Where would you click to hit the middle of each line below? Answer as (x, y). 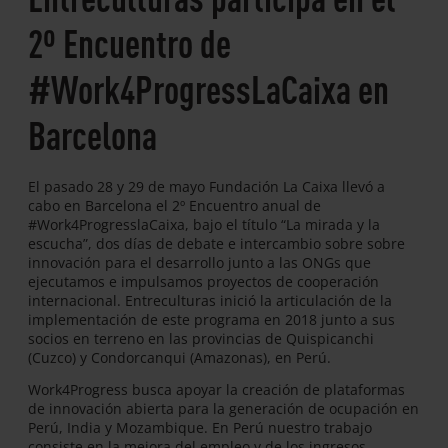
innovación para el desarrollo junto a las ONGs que (199, 262)
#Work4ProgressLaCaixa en (208, 88)
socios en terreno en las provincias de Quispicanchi (201, 338)
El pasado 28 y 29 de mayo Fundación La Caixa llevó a (206, 186)
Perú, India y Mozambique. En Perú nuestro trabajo (200, 427)
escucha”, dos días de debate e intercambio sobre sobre (216, 243)
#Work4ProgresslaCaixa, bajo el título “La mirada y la (204, 224)
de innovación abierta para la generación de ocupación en (223, 408)
